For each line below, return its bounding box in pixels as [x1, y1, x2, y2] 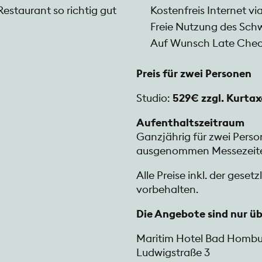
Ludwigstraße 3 [136, 246, 210, 260]
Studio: [136, 91, 170, 105]
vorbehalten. [136, 182, 198, 196]
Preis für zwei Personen [136, 67, 251, 81]
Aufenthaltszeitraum [136, 116, 244, 130]
